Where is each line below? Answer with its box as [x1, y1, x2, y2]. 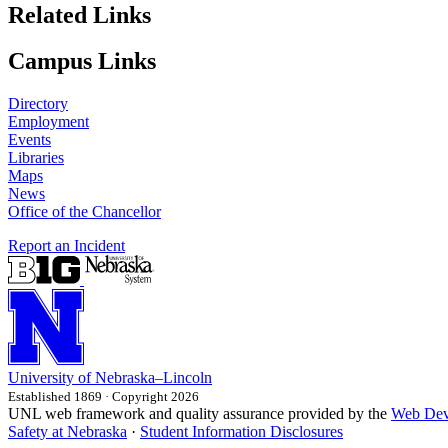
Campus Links [8, 48, 156, 75]
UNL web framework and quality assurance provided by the [8, 405, 391, 423]
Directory [8, 95, 68, 113]
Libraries [8, 149, 64, 167]
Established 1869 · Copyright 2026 [8, 389, 199, 405]
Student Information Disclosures [140, 423, 343, 441]
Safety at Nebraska [8, 423, 127, 441]
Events [8, 131, 51, 149]
